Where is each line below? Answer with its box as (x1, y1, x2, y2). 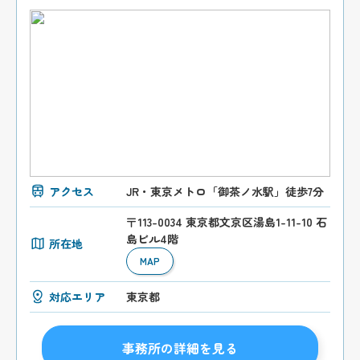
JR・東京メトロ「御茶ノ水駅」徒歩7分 (126, 182, 325, 199)
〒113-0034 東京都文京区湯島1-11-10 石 (126, 213, 328, 230)
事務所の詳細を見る (121, 337, 238, 358)
